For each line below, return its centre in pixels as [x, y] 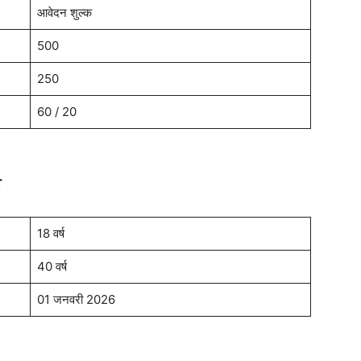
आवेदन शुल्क [64, 13]
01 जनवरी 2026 [76, 300]
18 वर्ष [50, 234]
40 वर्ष [52, 267]
